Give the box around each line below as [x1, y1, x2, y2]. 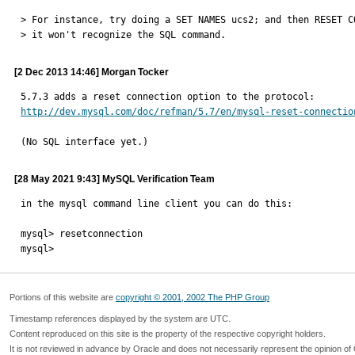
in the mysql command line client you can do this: [21, 198, 292, 209]
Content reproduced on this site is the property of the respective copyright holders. [10, 329, 326, 338]
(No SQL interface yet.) [21, 136, 148, 147]
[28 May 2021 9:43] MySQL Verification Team [14, 174, 215, 185]
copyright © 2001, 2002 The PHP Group [116, 292, 269, 302]
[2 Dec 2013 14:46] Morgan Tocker [14, 67, 169, 78]
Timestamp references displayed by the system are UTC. [10, 314, 231, 323]
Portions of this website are [10, 292, 116, 302]
